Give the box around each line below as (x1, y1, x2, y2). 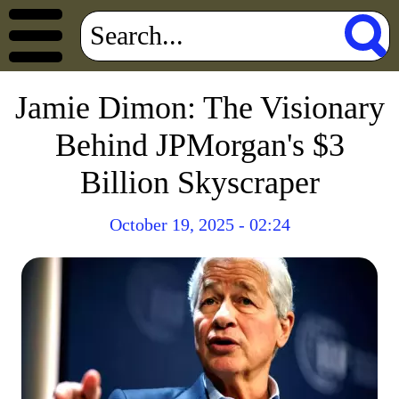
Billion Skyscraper (79, 165, 320, 200)
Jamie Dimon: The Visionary (14, 90, 385, 126)
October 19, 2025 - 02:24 (109, 215, 290, 234)
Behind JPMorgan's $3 (54, 127, 345, 163)
